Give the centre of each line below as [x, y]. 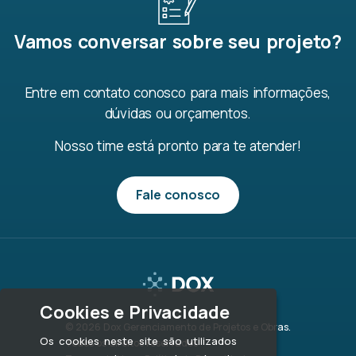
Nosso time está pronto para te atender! [178, 146]
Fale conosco [178, 195]
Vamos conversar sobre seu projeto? [178, 42]
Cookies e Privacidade [135, 312]
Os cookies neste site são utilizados [138, 341]
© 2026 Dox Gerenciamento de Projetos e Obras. [178, 327]
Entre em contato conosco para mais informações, [178, 93]
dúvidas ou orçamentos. [178, 114]
